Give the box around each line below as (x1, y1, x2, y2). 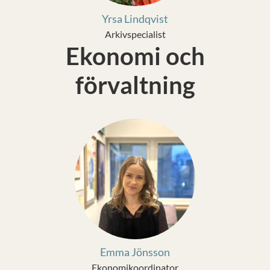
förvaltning (75, 71, 195, 99)
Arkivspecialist (104, 28, 166, 40)
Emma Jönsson (100, 245, 170, 259)
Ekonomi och (65, 42, 205, 71)
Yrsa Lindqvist (102, 12, 168, 25)
